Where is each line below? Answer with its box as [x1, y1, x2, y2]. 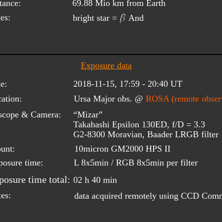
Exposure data [81, 60, 132, 70]
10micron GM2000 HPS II [74, 143, 170, 154]
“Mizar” [73, 109, 103, 119]
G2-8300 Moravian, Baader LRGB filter [73, 129, 219, 139]
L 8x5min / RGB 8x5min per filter [74, 157, 198, 167]
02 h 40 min [73, 174, 117, 185]
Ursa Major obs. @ [74, 93, 146, 104]
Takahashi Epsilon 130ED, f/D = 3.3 [73, 119, 205, 129]
